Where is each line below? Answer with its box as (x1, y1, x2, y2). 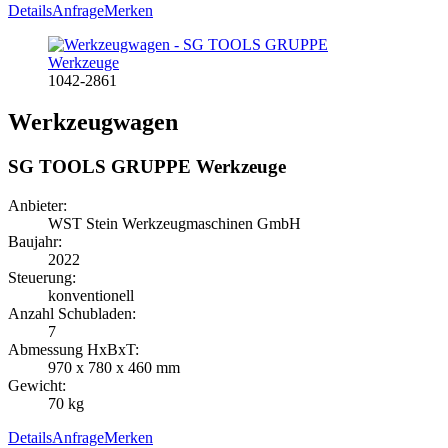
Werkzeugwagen (8, 109, 178, 136)
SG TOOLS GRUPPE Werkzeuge (8, 156, 286, 178)
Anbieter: (8, 197, 67, 215)
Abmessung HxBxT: (8, 341, 139, 359)
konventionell (48, 287, 138, 305)
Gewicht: (8, 377, 66, 395)
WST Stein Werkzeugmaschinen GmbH (48, 215, 305, 233)
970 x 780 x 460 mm (48, 359, 180, 377)
